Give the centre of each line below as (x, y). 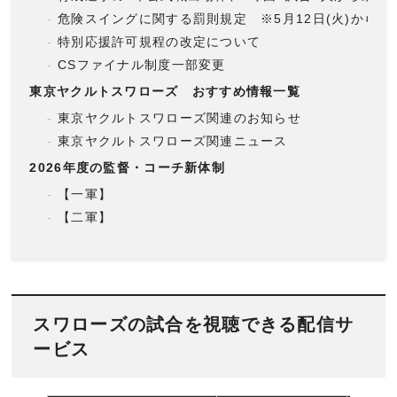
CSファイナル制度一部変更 (142, 64)
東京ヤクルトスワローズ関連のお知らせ (180, 117)
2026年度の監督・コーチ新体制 (127, 167)
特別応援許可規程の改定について (160, 41)
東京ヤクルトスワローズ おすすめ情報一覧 (165, 91)
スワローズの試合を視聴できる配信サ (194, 324)
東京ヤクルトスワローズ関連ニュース (173, 140)
